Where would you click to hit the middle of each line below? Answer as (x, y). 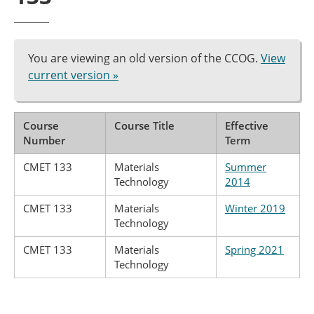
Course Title (144, 125)
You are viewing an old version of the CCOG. (144, 58)
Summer (246, 167)
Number (44, 140)
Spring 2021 (254, 250)
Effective (247, 125)
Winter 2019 (255, 208)
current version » (73, 75)
